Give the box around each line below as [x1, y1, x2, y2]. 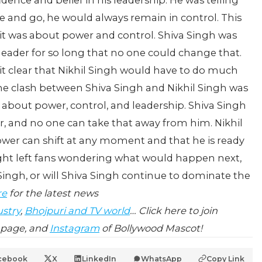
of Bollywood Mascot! [99, 222, 202, 234]
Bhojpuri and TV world [25, 205, 130, 216]
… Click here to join [130, 205, 218, 216]
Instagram [50, 222, 99, 234]
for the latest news [7, 187, 98, 199]
